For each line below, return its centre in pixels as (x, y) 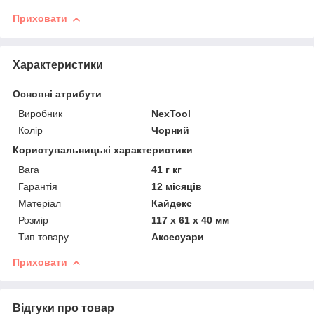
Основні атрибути (57, 94)
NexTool (171, 113)
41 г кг (167, 169)
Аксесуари (178, 237)
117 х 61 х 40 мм (191, 220)
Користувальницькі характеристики (103, 150)
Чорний (171, 130)
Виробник (40, 113)
